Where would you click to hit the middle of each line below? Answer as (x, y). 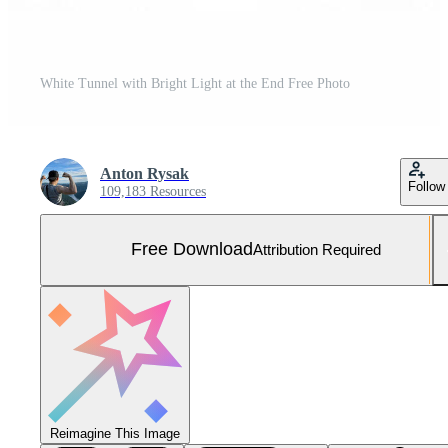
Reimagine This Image (115, 433)
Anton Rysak (144, 173)
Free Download (192, 249)
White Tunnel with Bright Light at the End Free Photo (195, 83)
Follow (426, 186)
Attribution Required (317, 250)
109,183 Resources (153, 191)
